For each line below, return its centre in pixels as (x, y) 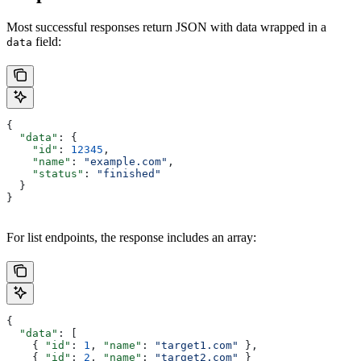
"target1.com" (197, 346)
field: (47, 42)
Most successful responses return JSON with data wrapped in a (166, 27)
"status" (45, 174)
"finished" (129, 174)
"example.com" (126, 162)
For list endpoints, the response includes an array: (131, 238)
